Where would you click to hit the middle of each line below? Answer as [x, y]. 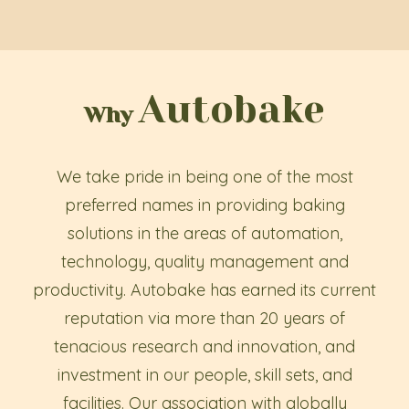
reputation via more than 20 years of [204, 318]
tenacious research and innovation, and [204, 346]
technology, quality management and [204, 261]
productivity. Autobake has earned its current [204, 289]
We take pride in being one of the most [204, 176]
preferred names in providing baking [204, 204]
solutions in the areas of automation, [204, 233]
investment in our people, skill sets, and [204, 374]
